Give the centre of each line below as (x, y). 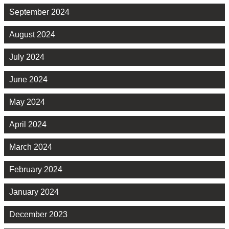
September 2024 (39, 12)
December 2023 (38, 214)
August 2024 (32, 34)
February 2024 (36, 169)
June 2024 (28, 79)
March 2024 (31, 147)
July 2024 (27, 57)
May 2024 (27, 102)
